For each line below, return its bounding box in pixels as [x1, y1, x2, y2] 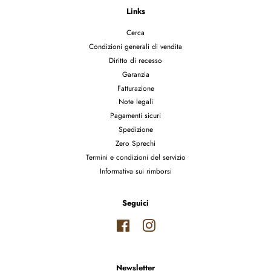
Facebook [129, 219, 160, 230]
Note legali [118, 96, 153, 107]
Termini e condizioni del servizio [85, 152, 186, 163]
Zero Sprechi [116, 138, 155, 149]
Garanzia [122, 68, 149, 79]
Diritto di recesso [109, 54, 162, 65]
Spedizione [118, 124, 153, 135]
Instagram [155, 219, 185, 230]
